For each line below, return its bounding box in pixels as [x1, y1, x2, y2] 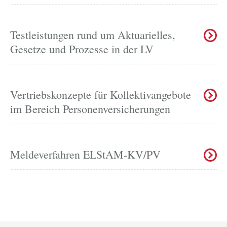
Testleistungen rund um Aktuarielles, [10, 27, 175, 42]
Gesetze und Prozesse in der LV [10, 41, 154, 56]
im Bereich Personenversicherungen [10, 101, 170, 116]
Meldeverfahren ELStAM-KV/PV [10, 146, 161, 162]
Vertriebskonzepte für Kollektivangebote [10, 87, 191, 102]
